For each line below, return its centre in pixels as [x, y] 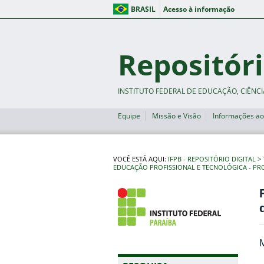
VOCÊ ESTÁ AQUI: [141, 159]
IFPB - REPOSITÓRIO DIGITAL [212, 159]
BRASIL [143, 9]
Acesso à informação [199, 9]
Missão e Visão [176, 116]
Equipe [129, 116]
